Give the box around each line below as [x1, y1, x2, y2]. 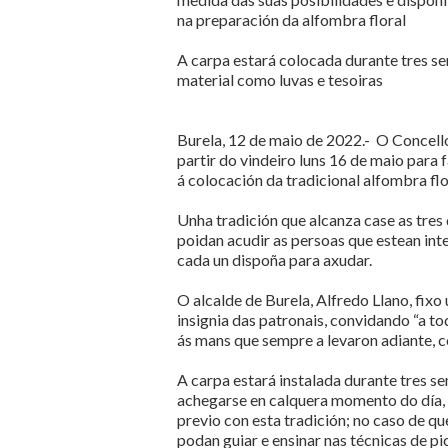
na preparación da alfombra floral [177, 10, 406, 29]
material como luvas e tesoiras [177, 70, 386, 89]
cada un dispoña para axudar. [177, 250, 372, 269]
